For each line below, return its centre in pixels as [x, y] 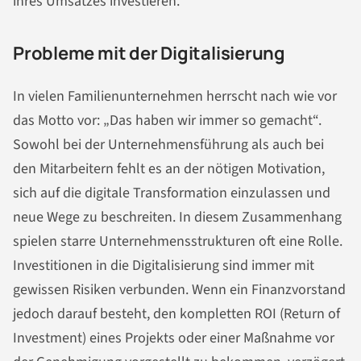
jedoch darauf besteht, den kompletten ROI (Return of [176, 314]
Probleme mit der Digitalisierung [149, 53]
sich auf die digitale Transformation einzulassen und [172, 193]
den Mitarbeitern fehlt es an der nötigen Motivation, [169, 169]
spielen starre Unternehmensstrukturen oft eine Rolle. [178, 242]
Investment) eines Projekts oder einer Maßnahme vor [174, 338]
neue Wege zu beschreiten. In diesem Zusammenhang [177, 218]
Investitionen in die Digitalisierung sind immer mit [164, 266]
